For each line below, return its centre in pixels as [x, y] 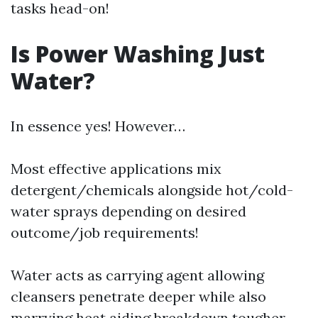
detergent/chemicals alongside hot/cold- [152, 190]
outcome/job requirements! [105, 232]
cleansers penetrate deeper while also [138, 296]
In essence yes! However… [98, 126]
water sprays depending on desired [128, 211]
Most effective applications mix [116, 169]
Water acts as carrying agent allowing [137, 275]
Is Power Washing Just [138, 54]
